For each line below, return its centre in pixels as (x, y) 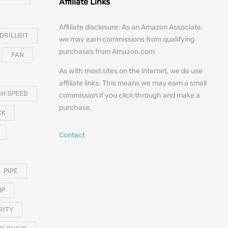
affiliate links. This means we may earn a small (133, 83)
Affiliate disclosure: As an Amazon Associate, (131, 27)
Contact (72, 135)
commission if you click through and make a (130, 95)
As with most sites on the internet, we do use (131, 71)
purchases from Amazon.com (107, 52)
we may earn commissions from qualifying (127, 39)
